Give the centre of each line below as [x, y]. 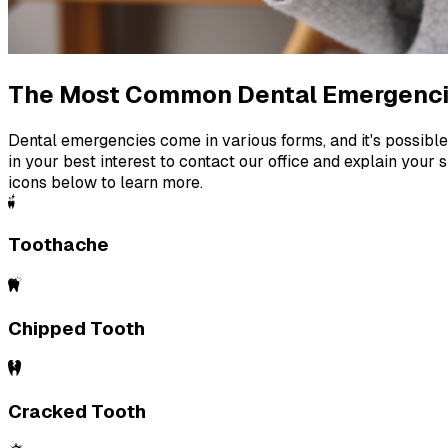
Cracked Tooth [77, 412]
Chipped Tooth [76, 328]
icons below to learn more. [105, 182]
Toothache [58, 245]
